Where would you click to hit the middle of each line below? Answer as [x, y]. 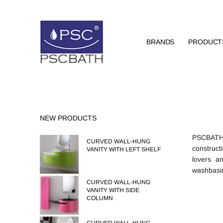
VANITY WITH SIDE [113, 190]
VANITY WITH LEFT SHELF [124, 149]
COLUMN [100, 198]
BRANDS [160, 42]
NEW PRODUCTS [68, 118]
